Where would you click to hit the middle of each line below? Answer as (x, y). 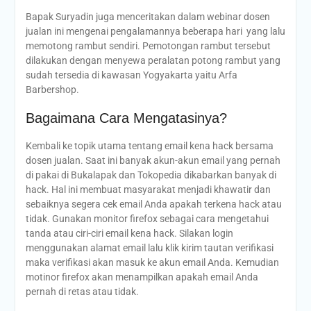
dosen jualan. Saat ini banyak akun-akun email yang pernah (153, 161)
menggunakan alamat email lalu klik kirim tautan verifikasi (149, 248)
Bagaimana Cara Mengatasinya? (126, 118)
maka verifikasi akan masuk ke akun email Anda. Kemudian (152, 263)
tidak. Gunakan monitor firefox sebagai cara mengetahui (147, 219)
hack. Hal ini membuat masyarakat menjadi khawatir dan (148, 190)
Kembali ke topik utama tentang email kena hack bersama (149, 146)
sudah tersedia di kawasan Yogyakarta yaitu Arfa (131, 75)
